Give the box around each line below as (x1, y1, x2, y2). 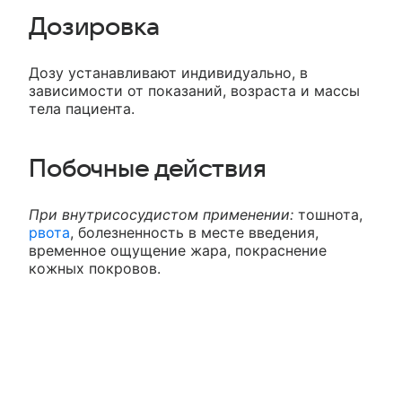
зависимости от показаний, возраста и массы (29, 82, 360, 100)
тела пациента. (29, 100, 135, 118)
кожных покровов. (29, 259, 161, 278)
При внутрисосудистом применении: (29, 205, 293, 224)
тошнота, (293, 205, 363, 224)
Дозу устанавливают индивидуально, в (29, 64, 308, 83)
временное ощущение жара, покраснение (29, 241, 327, 260)
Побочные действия (29, 155, 267, 183)
